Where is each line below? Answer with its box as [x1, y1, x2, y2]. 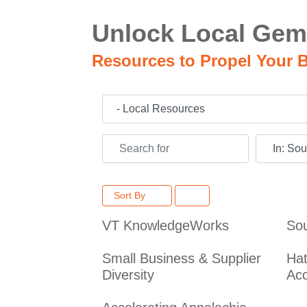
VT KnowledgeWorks [102, 217, 230, 233]
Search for [101, 136, 152, 149]
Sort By [114, 189, 149, 201]
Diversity [102, 267, 155, 282]
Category [101, 97, 147, 109]
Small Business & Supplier [102, 250, 262, 266]
